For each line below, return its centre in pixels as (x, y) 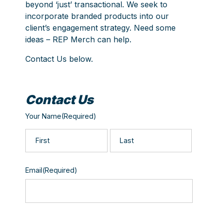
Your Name (44, 116)
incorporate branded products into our (97, 16)
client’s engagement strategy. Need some (101, 27)
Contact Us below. (59, 59)
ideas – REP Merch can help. (79, 39)
